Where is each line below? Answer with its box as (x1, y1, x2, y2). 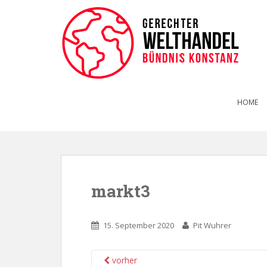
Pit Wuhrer (193, 220, 231, 231)
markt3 (91, 180, 150, 202)
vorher (110, 254, 137, 266)
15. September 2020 (103, 220, 174, 231)
